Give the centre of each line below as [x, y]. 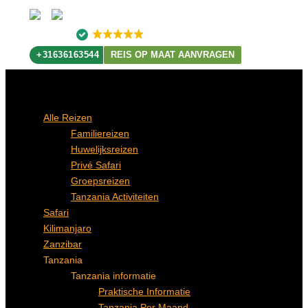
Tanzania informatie [113, 276]
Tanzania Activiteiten [115, 197]
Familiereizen [100, 134]
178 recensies [200, 35]
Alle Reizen [68, 118]
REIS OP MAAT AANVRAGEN [173, 55]
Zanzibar [63, 244]
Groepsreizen [100, 181]
